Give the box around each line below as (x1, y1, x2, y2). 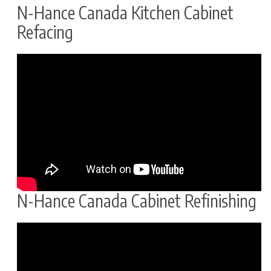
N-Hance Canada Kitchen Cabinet (16, 2, 233, 24)
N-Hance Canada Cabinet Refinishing (16, 190, 256, 212)
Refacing (16, 21, 73, 43)
